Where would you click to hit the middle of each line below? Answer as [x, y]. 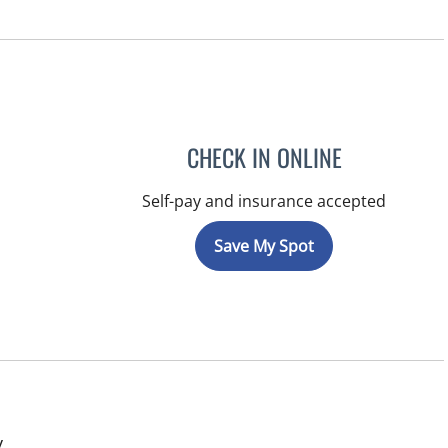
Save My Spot [264, 245]
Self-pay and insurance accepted [264, 200]
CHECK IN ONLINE [264, 156]
